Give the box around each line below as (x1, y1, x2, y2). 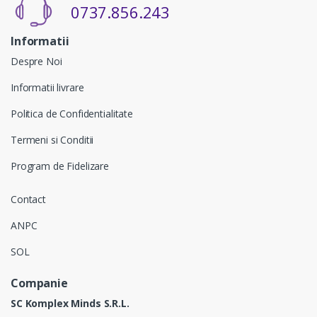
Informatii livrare (11, 80, 84, 94)
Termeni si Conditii (11, 132, 94, 146)
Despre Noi (11, 54, 62, 68)
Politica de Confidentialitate (11, 106, 133, 120)
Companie (11, 275, 68, 291)
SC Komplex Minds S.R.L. (11, 296, 129, 310)
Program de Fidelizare (11, 158, 110, 173)
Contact (11, 192, 47, 206)
